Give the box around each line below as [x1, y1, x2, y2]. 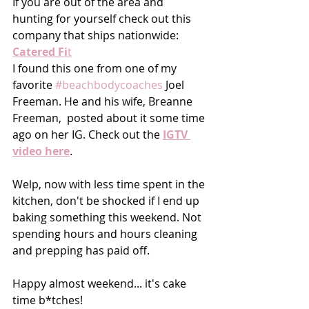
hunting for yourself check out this [12, 11, 194, 27]
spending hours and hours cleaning [12, 226, 200, 242]
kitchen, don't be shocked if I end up [12, 193, 202, 209]
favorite [12, 77, 55, 93]
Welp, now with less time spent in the [12, 177, 208, 192]
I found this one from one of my [12, 61, 179, 77]
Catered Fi [12, 44, 68, 60]
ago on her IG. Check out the [12, 127, 163, 143]
